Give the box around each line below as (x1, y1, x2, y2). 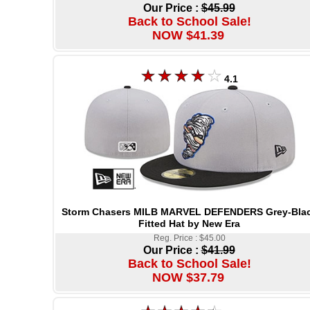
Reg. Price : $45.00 (154, 233, 226, 244)
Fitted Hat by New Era (138, 218, 240, 230)
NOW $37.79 (152, 271, 224, 285)
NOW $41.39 (152, 28, 224, 43)
